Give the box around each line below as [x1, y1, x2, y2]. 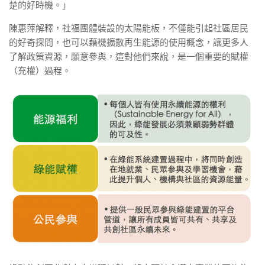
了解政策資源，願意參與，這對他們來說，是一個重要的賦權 [9, 51, 248, 62]
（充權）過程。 [9, 65, 71, 76]
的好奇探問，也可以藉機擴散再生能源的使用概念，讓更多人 [9, 37, 248, 47]
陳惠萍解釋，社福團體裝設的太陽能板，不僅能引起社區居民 [9, 22, 248, 33]
